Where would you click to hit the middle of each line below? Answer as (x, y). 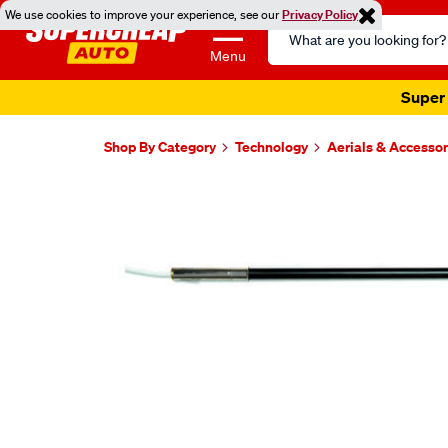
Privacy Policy (320, 14)
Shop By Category (160, 146)
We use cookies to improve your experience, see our (143, 14)
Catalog (294, 50)
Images (148, 199)
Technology (271, 146)
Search (292, 26)
